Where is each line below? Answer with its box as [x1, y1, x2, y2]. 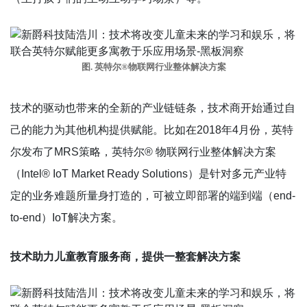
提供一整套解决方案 [142, 250, 241, 262]
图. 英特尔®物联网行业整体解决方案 [81, 62, 226, 72]
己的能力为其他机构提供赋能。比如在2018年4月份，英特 [10, 123, 293, 136]
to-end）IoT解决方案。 [10, 211, 123, 223]
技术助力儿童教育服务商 [10, 250, 131, 262]
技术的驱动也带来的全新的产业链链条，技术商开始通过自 [10, 101, 295, 114]
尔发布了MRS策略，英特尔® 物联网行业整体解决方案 [10, 145, 276, 158]
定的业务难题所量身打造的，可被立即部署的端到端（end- [10, 189, 295, 201]
